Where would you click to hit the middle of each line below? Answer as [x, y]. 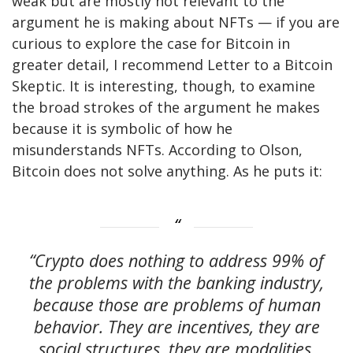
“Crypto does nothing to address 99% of [176, 260]
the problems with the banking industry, [176, 282]
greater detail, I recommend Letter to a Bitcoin [172, 64]
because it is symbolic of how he [122, 128]
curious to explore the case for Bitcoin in [151, 43]
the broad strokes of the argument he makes [166, 107]
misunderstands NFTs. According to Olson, [157, 149]
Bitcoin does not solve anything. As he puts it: [167, 171]
